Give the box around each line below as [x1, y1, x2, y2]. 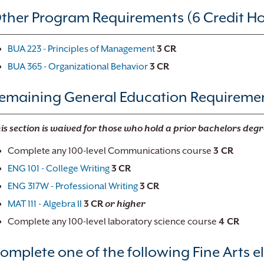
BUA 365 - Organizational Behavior [8, 61, 148, 72]
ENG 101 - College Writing [8, 163, 110, 174]
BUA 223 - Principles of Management [8, 44, 155, 54]
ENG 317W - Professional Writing [8, 181, 138, 192]
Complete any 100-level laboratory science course [8, 216, 219, 227]
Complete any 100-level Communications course [8, 146, 213, 156]
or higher [105, 199, 146, 209]
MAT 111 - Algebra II [8, 199, 82, 209]
